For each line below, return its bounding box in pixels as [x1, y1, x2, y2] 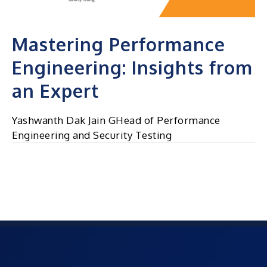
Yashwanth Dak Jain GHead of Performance [12, 113, 221, 126]
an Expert [12, 79, 99, 102]
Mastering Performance [12, 32, 225, 55]
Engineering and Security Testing [12, 128, 172, 141]
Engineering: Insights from [12, 55, 253, 79]
